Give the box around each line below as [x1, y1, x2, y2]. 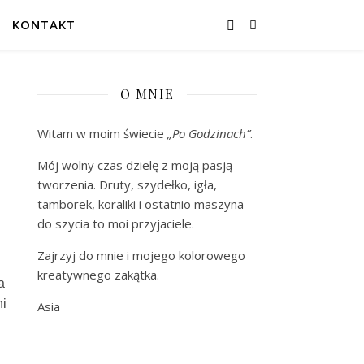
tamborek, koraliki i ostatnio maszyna [37, 196, 244, 212]
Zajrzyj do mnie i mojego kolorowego [37, 247, 245, 263]
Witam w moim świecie [37, 125, 167, 141]
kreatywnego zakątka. [37, 266, 159, 283]
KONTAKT [12, 16, 76, 32]
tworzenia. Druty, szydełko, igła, [37, 176, 217, 193]
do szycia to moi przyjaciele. [37, 215, 194, 232]
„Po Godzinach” [167, 125, 250, 141]
